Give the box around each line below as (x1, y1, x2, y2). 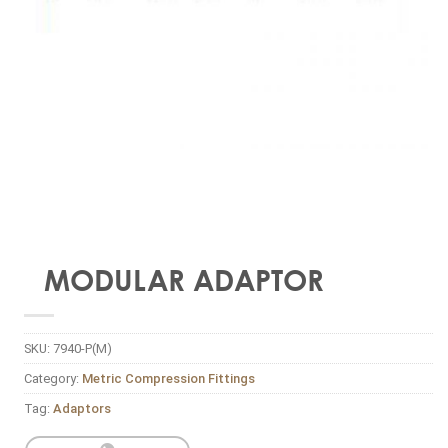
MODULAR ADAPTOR (44, 262, 324, 297)
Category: (23, 371, 82, 386)
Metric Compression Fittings (81, 371, 255, 386)
